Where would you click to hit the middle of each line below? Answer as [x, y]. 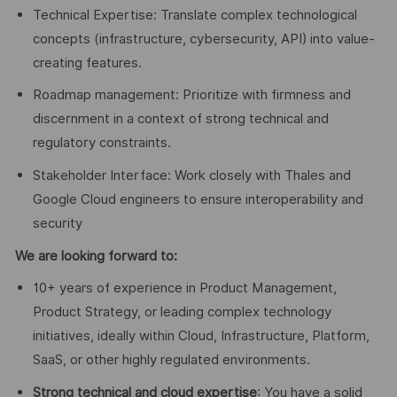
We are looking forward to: [96, 256]
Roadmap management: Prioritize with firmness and [191, 95]
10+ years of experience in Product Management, [184, 288]
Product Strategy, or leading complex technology [182, 312]
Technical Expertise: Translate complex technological [195, 15]
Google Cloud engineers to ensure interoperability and [198, 199]
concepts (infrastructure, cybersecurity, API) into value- [203, 39]
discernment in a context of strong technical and [180, 119]
